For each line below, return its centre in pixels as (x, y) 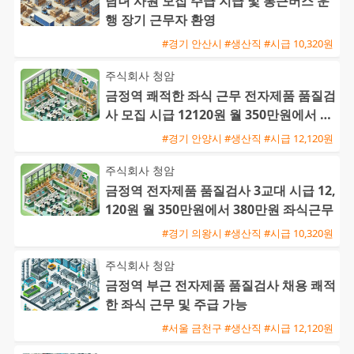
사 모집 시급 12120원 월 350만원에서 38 (220, 115)
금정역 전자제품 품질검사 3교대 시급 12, (220, 191)
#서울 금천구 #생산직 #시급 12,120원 (248, 328)
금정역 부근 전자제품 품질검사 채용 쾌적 (220, 286)
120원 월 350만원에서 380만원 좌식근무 (219, 210)
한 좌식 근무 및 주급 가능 (176, 305)
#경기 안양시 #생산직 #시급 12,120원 (248, 138)
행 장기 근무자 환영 (160, 20)
